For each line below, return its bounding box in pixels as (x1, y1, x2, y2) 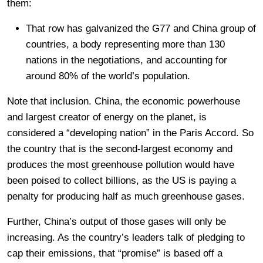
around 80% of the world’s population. (26, 70, 190, 82)
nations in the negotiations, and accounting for (26, 54, 227, 66)
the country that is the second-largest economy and (7, 143, 232, 154)
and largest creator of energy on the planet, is (7, 111, 207, 123)
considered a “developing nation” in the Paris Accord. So (7, 127, 254, 139)
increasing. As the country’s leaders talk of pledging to (7, 231, 245, 243)
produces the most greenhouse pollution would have (7, 159, 234, 170)
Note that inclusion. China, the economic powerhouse (7, 95, 240, 107)
